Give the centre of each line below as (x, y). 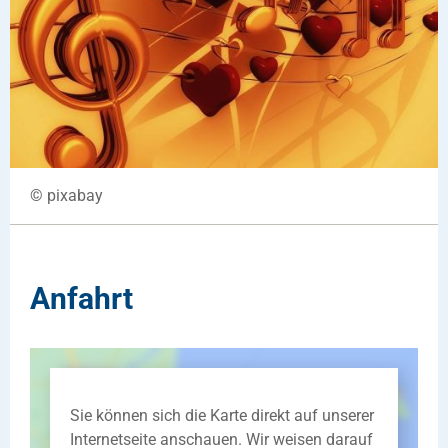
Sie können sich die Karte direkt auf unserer (222, 415)
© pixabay (66, 195)
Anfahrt (81, 298)
